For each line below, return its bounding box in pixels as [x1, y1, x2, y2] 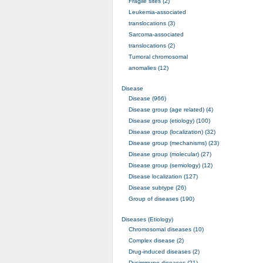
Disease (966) [128, 95, 166, 102]
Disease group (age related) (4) [128, 106, 213, 113]
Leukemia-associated [128, 8, 186, 15]
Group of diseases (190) [128, 195, 194, 202]
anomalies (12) [128, 64, 168, 71]
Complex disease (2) [128, 237, 184, 244]
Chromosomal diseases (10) [128, 225, 204, 232]
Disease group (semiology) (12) [128, 161, 213, 168]
